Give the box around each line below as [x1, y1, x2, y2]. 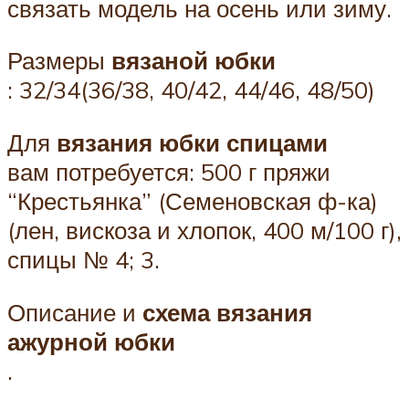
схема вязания [142, 297, 312, 327]
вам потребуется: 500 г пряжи [7, 157, 330, 186]
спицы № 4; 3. [7, 245, 160, 274]
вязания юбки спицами [57, 128, 328, 157]
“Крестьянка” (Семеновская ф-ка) [7, 186, 378, 215]
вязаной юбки [111, 46, 276, 76]
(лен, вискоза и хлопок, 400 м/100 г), [7, 215, 402, 245]
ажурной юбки [7, 326, 175, 356]
